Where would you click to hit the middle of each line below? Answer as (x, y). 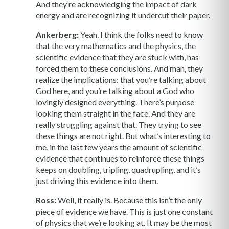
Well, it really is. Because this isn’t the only (129, 200)
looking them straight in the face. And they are (116, 113)
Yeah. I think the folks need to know (141, 35)
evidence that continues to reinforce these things (120, 158)
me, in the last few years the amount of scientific (119, 147)
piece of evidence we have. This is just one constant (124, 212)
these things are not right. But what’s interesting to (123, 136)
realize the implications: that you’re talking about (121, 80)
